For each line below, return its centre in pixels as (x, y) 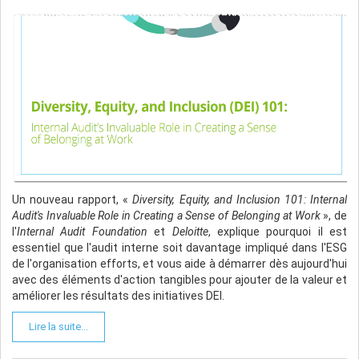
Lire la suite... (58, 327)
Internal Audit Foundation (82, 232)
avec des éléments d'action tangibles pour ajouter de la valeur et (179, 280)
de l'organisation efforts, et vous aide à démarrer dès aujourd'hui (179, 264)
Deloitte (190, 232)
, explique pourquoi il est (277, 232)
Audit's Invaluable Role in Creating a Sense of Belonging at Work (166, 216)
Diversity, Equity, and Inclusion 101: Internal (240, 200)
